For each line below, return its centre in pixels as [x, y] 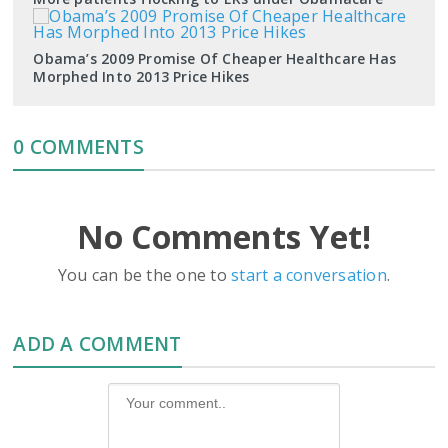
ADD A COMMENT [97, 343]
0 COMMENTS [78, 146]
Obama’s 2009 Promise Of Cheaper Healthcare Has [215, 58]
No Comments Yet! [224, 236]
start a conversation [309, 274]
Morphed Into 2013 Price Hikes [141, 76]
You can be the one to [144, 274]
